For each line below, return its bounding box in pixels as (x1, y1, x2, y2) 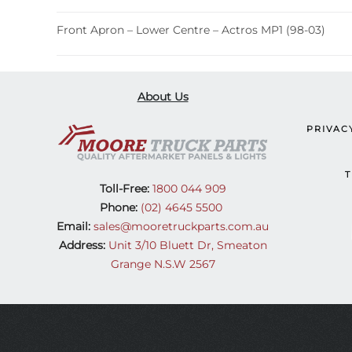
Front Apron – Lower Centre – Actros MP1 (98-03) (57, 22, 325, 37)
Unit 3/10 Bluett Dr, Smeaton (108, 238, 267, 253)
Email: (57, 219, 90, 234)
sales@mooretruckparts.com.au (93, 219, 269, 234)
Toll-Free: (99, 181, 149, 196)
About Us (137, 89, 189, 104)
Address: (58, 238, 105, 253)
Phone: (100, 200, 137, 215)
